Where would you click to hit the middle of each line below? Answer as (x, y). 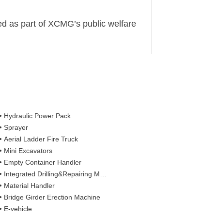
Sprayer (16, 127)
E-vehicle (18, 209)
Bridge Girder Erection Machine (52, 197)
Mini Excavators (28, 150)
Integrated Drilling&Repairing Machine (52, 174)
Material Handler (30, 185)
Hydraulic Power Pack (38, 116)
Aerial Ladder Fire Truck (41, 139)
